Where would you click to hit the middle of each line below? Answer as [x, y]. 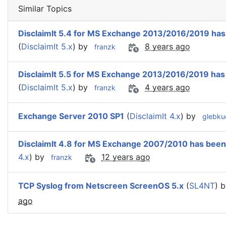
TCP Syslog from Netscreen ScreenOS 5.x [101, 186]
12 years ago [126, 157]
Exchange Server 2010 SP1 [71, 116]
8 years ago [167, 47]
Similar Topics [45, 9]
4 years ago [167, 88]
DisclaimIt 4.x [155, 116]
